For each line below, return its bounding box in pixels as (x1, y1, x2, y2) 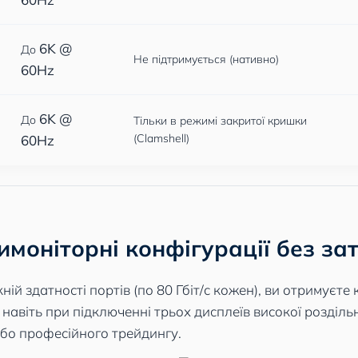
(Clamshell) (133, 131, 189, 145)
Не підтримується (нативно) (133, 52, 279, 66)
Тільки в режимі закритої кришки (133, 113, 307, 128)
